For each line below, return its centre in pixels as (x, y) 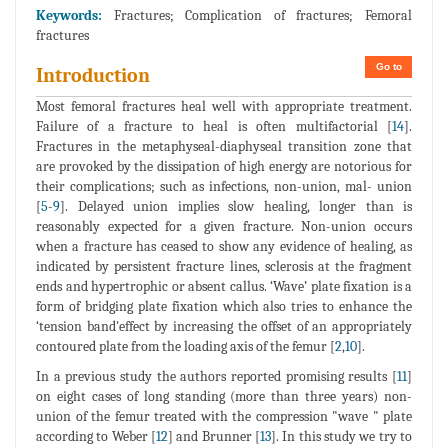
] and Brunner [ (214, 437)
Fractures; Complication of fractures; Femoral (263, 16)
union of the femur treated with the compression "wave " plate (224, 417)
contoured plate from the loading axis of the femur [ (185, 347)
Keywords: (75, 16)
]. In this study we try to (341, 437)
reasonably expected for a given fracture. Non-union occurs (224, 227)
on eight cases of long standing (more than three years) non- (224, 397)
